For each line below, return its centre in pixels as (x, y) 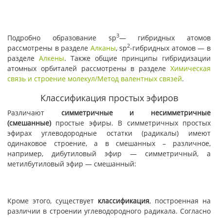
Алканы (103, 48)
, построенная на (180, 201)
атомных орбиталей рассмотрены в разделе (89, 68)
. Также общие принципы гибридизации (137, 58)
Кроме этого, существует (53, 201)
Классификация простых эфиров (109, 98)
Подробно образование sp (62, 37)
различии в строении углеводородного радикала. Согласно (109, 211)
